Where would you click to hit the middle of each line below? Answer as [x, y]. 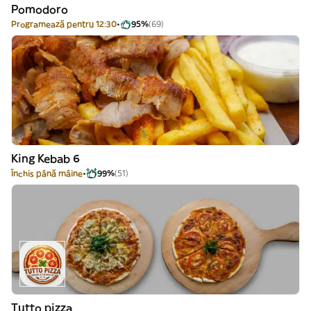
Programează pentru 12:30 [64, 24]
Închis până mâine [47, 173]
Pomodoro [40, 9]
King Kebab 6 [45, 158]
